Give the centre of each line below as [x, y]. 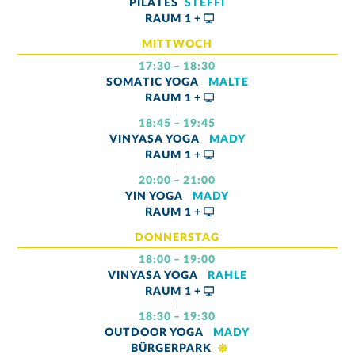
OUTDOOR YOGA [156, 333]
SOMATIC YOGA [154, 82]
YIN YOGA [156, 196]
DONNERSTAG [177, 237]
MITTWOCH [177, 44]
